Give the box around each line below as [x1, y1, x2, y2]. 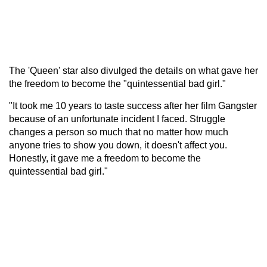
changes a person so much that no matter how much [9, 126, 228, 137]
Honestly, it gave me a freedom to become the [9, 153, 201, 163]
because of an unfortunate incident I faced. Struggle [9, 113, 225, 124]
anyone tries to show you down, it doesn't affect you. [9, 139, 227, 150]
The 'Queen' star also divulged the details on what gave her [9, 65, 258, 76]
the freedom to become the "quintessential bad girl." [9, 78, 226, 89]
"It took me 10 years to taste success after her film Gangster [9, 100, 257, 111]
